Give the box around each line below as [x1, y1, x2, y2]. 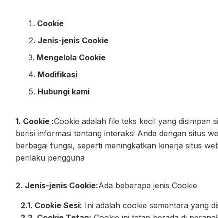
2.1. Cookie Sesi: [20, 200, 82, 210]
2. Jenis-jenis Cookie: [16, 181, 98, 190]
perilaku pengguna [16, 153, 85, 163]
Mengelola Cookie [36, 53, 106, 62]
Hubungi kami [37, 87, 90, 96]
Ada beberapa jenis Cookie [98, 181, 197, 190]
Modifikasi [37, 70, 77, 79]
